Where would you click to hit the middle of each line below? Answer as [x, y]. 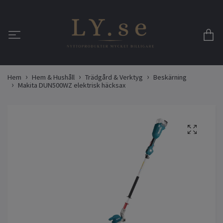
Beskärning [170, 77]
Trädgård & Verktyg [114, 77]
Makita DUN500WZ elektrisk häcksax [72, 85]
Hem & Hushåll [53, 77]
